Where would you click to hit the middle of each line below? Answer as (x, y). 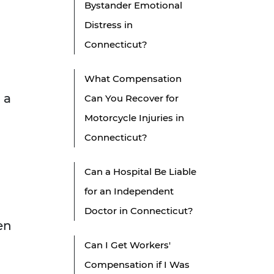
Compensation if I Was (137, 265)
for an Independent (129, 191)
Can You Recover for (131, 98)
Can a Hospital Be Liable (140, 172)
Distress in (109, 25)
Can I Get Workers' (128, 245)
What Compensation (133, 79)
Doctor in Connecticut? (139, 211)
